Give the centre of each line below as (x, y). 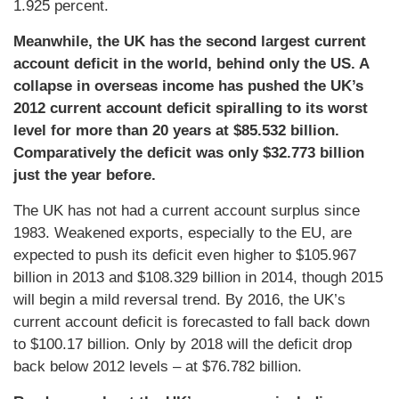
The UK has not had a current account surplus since (187, 211)
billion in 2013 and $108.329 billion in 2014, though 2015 (198, 278)
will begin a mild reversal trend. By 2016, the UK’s (179, 300)
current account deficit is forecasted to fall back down (191, 322)
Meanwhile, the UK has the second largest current (190, 42)
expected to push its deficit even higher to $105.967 (185, 256)
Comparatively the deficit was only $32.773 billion (189, 153)
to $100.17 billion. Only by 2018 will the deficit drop (183, 345)
